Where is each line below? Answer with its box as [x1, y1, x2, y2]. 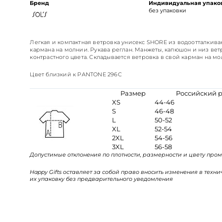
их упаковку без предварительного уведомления [30, 175, 173, 183]
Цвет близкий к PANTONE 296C [30, 71, 122, 78]
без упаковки [148, 7, 186, 14]
